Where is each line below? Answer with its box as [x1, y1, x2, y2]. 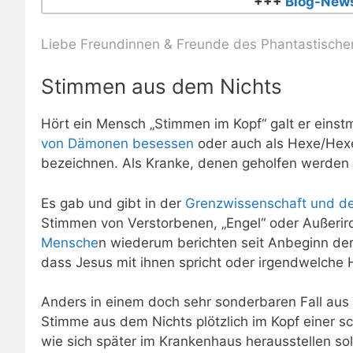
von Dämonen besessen [41, 136, 194, 152]
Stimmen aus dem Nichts [41, 74, 282, 99]
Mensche [41, 234, 98, 251]
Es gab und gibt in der [41, 195, 185, 211]
